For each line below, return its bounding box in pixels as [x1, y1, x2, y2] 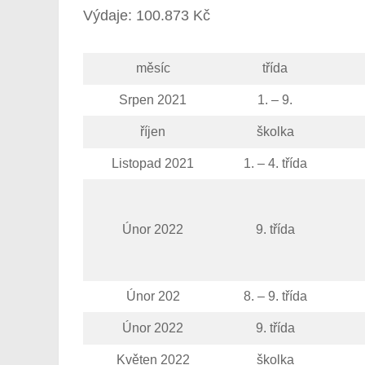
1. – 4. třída [243, 156, 307, 171]
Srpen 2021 [119, 93, 187, 108]
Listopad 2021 [112, 156, 194, 171]
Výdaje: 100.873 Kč [83, 7, 210, 24]
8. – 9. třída [243, 289, 307, 304]
